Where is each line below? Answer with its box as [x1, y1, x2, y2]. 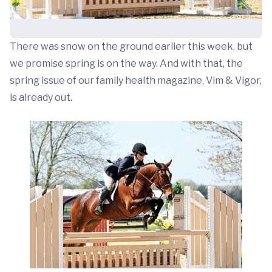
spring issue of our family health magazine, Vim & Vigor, [10, 75, 262, 86]
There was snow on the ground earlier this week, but [10, 41, 253, 52]
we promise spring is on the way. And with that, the [10, 58, 243, 69]
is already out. [10, 92, 72, 103]
